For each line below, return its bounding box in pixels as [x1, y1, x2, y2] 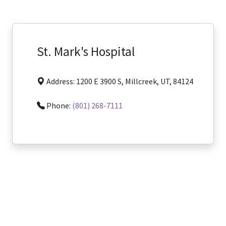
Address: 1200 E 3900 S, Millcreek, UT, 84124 [45, 76, 193, 86]
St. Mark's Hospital [37, 43, 135, 60]
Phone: [45, 100, 72, 110]
